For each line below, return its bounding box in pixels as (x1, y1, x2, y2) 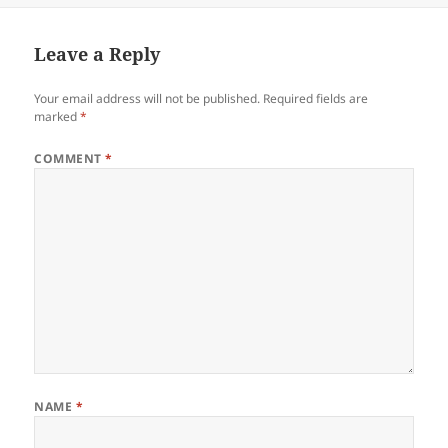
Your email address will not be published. (34, 89, 261, 107)
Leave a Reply (34, 41, 161, 66)
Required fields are (263, 89, 369, 107)
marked (34, 107, 81, 125)
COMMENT (34, 149, 106, 167)
